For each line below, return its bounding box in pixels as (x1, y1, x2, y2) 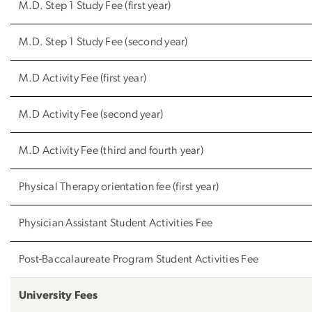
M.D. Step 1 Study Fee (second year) (19, 36, 188, 47)
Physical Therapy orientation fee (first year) (19, 180, 219, 192)
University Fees (19, 289, 98, 301)
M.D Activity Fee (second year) (19, 108, 164, 120)
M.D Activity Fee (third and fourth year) (19, 144, 203, 156)
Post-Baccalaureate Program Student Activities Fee (19, 253, 259, 265)
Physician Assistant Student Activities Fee (19, 217, 213, 228)
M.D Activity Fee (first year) (19, 72, 147, 84)
